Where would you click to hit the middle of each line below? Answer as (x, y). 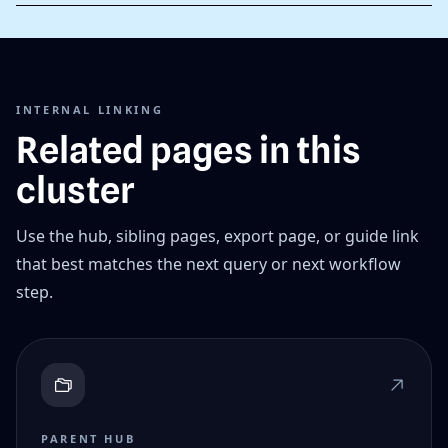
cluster (75, 190)
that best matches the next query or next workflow (208, 264)
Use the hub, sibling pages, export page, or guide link (217, 236)
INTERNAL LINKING (90, 110)
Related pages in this (188, 150)
